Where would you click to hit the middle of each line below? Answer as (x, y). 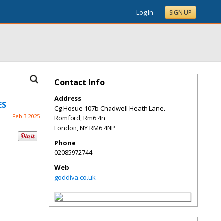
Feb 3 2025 (26, 116)
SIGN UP (181, 13)
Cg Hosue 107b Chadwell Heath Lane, (110, 108)
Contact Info (79, 82)
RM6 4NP (102, 128)
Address (68, 98)
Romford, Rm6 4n (80, 118)
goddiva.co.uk (75, 177)
